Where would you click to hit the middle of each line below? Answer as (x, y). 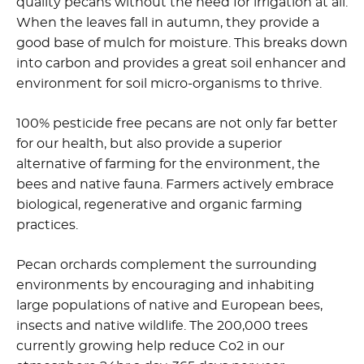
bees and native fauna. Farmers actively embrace (175, 185)
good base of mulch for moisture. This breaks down (182, 43)
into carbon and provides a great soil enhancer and (181, 64)
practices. (47, 225)
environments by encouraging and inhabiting (165, 286)
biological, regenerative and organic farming (159, 205)
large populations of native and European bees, (169, 306)
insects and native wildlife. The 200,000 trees (162, 326)
